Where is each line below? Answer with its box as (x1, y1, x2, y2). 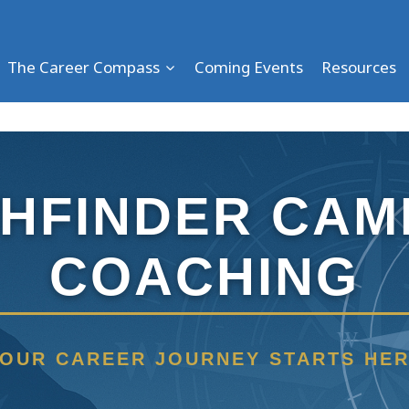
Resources (321, 56, 397, 78)
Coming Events (194, 56, 303, 78)
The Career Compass (7, 56, 161, 78)
